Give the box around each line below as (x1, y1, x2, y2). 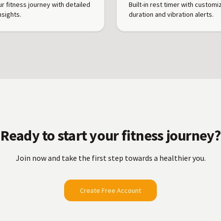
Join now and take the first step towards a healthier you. (15, 153, 206, 163)
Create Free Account (80, 186, 141, 195)
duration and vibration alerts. (129, 10, 214, 19)
